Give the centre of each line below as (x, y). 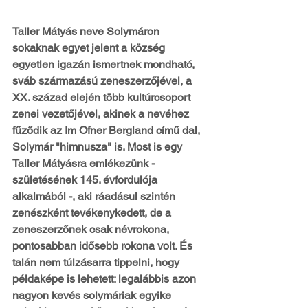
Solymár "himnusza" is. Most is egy (99, 146)
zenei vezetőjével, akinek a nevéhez (102, 113)
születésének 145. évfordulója (86, 179)
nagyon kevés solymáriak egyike (93, 295)
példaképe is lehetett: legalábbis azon (106, 278)
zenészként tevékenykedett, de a (93, 212)
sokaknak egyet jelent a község (90, 47)
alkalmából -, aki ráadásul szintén (95, 196)
